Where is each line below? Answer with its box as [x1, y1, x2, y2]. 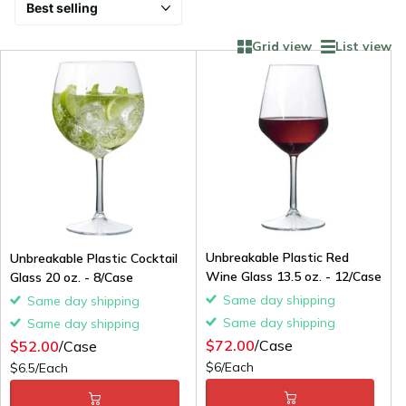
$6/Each [206, 358, 254, 375]
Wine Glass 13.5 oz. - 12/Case [206, 267, 382, 285]
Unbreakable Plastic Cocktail [10, 249, 178, 266]
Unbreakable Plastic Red [206, 248, 349, 266]
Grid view [252, 38, 312, 55]
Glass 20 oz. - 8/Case [10, 268, 133, 285]
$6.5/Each [10, 359, 68, 376]
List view [335, 38, 391, 55]
